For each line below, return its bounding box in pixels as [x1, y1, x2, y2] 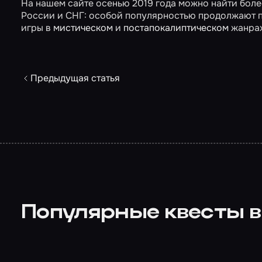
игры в [21, 22, 53, 34]
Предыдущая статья [30, 72, 120, 85]
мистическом [53, 22, 113, 34]
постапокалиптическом [123, 22, 229, 34]
